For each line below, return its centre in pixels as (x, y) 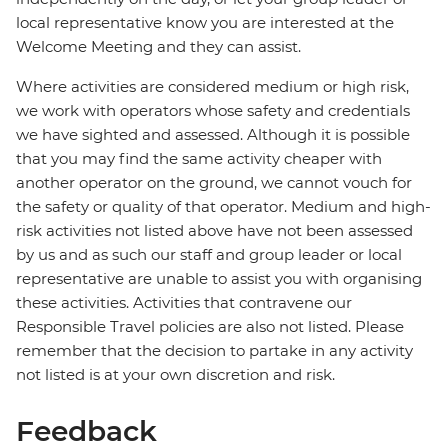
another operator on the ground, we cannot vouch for (214, 183)
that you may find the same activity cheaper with (199, 159)
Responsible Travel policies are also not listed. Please (210, 327)
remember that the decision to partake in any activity (214, 351)
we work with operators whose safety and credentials (213, 111)
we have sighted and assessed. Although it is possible (213, 135)
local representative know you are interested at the (205, 23)
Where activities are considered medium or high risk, (212, 87)
